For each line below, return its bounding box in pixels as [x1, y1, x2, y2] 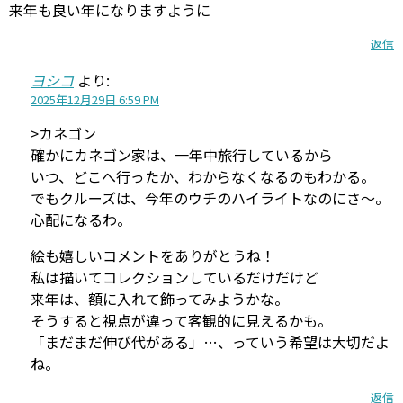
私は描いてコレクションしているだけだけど [31, 266, 318, 288]
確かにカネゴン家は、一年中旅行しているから [31, 144, 333, 166]
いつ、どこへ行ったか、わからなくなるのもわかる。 [31, 166, 375, 187]
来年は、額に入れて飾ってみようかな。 [31, 288, 289, 309]
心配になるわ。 [31, 209, 131, 230]
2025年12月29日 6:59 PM [31, 91, 159, 108]
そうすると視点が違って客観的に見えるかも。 [31, 309, 332, 331]
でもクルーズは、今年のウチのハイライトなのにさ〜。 [31, 187, 390, 209]
